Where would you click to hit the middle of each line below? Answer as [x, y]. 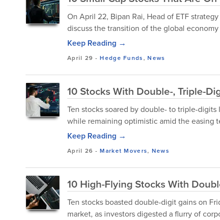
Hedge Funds [122, 58]
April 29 [80, 58]
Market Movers [124, 151]
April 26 [80, 151]
